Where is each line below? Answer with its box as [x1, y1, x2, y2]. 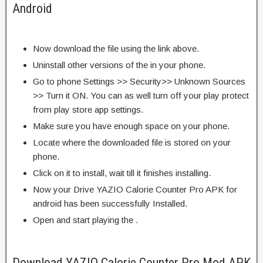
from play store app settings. [33, 104, 143, 114]
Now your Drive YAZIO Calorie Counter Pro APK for [33, 184, 237, 194]
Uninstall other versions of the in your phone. [33, 59, 205, 70]
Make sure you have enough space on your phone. [33, 120, 230, 131]
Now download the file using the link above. [33, 43, 199, 53]
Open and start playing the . [33, 214, 138, 225]
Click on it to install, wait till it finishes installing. [33, 167, 211, 178]
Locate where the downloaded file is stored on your [33, 137, 231, 147]
